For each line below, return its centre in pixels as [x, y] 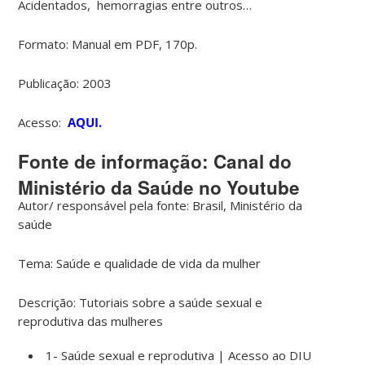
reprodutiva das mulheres [92, 321]
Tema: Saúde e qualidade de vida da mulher [141, 263]
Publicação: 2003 [65, 83]
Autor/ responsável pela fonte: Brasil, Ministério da [161, 205]
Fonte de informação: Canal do [155, 161]
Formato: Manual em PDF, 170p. [108, 44]
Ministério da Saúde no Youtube [159, 187]
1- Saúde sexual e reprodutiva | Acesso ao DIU [179, 355]
